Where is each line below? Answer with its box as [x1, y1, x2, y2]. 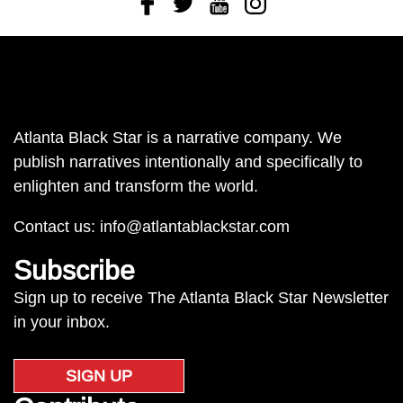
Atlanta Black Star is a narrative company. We [13, 129, 342, 147]
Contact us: [13, 218, 100, 236]
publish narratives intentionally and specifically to [13, 153, 363, 171]
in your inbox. [13, 313, 110, 331]
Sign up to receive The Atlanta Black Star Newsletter [13, 289, 389, 307]
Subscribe [13, 255, 135, 285]
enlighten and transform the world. [13, 177, 258, 195]
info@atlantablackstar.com [100, 218, 290, 236]
